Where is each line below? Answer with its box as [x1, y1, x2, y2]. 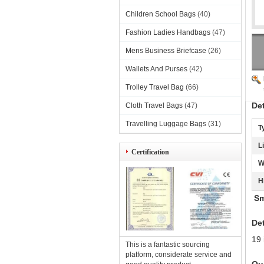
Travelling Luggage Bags [126, 120, 206, 128]
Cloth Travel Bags [126, 101, 183, 110]
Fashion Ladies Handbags [126, 28, 210, 37]
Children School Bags [126, 10, 196, 18]
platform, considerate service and [126, 250, 232, 259]
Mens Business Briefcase [126, 47, 206, 55]
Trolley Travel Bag [126, 83, 184, 91]
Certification [131, 148, 169, 156]
